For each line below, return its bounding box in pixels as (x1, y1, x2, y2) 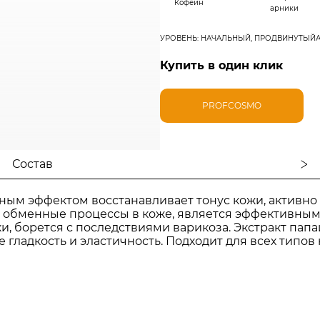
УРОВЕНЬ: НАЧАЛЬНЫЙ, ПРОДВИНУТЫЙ (160, 34, 316, 43)
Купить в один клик (160, 59, 283, 72)
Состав (12, 157, 54, 171)
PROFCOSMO (202, 100, 262, 111)
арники (270, 4, 299, 13)
